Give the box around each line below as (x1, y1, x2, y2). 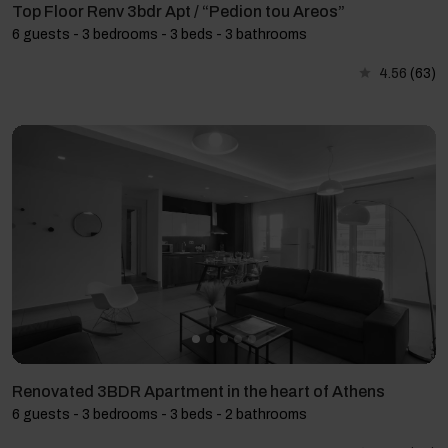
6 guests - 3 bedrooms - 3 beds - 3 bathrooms (12, 27, 307, 43)
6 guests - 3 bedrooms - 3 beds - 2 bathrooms (12, 406, 307, 422)
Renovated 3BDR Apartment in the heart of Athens (12, 382, 385, 400)
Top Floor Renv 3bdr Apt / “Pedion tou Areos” (12, 3, 345, 21)
